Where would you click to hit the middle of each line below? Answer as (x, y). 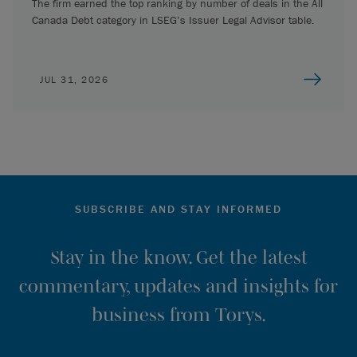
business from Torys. (178, 314)
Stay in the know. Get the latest (178, 257)
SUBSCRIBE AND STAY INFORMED (178, 208)
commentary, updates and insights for (178, 285)
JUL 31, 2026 (74, 79)
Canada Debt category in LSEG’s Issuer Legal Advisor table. (173, 20)
